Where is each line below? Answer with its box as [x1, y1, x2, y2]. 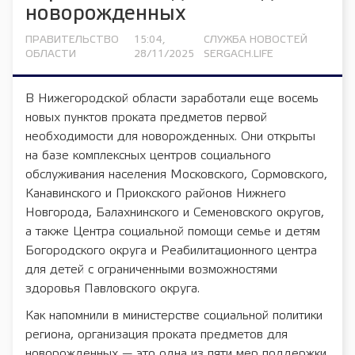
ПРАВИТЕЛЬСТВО [25, 36, 119, 44]
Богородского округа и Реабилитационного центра [25, 245, 317, 257]
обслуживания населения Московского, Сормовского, [25, 169, 327, 181]
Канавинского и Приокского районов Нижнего [25, 188, 286, 200]
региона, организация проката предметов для [25, 329, 288, 341]
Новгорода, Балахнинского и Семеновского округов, [25, 207, 324, 219]
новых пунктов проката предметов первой [25, 112, 267, 124]
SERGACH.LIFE [203, 50, 273, 59]
